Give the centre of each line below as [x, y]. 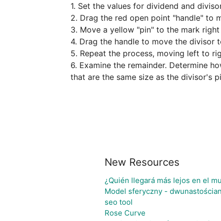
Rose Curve [125, 213]
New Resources [142, 162]
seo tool [118, 202]
